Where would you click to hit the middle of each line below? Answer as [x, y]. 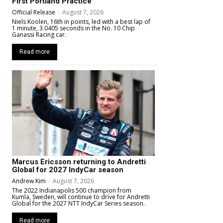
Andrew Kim [29, 181]
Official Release [34, 12]
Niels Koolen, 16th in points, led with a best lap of [81, 21]
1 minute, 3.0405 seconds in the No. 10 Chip [73, 28]
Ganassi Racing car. [39, 34]
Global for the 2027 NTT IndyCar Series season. [78, 203]
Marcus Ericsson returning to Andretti [79, 162]
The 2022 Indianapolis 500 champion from [72, 190]
